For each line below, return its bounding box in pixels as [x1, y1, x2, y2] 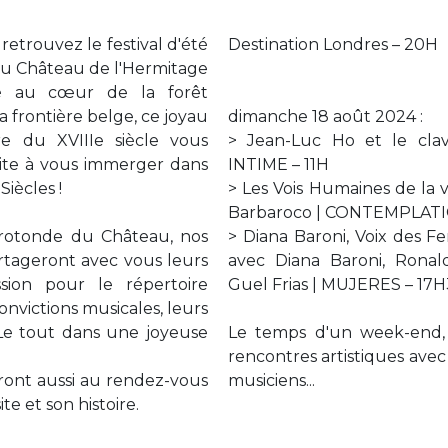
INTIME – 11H [228, 155, 329, 174]
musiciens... [228, 371, 315, 390]
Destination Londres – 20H [228, 35, 438, 54]
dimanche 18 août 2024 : [228, 107, 423, 126]
